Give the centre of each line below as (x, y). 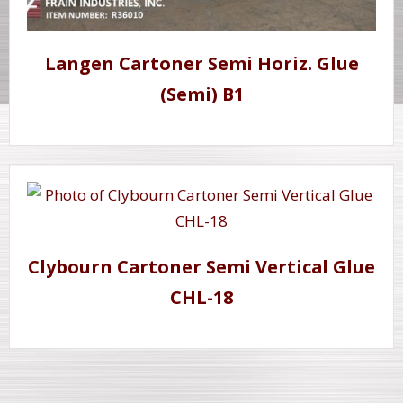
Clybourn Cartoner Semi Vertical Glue (201, 266)
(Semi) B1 (201, 94)
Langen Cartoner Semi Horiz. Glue (201, 64)
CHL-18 (201, 297)
